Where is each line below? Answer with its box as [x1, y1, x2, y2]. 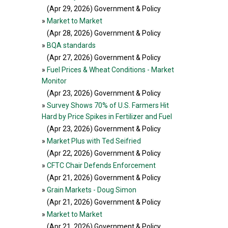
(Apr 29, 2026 [47, 5, 90, 13]
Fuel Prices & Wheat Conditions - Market [47, 66, 174, 74]
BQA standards [47, 41, 96, 49]
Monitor [42, 77, 67, 85]
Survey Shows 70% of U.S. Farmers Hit [47, 101, 169, 109]
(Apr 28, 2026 [47, 29, 90, 37]
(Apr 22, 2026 [47, 149, 90, 157]
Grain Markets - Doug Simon [47, 186, 136, 194]
